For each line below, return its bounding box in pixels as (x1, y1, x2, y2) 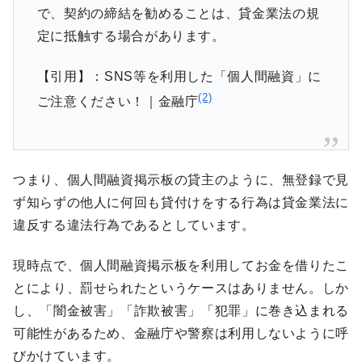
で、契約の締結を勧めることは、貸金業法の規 (36, 6, 320, 20)
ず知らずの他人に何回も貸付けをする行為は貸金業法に (13, 195, 349, 209)
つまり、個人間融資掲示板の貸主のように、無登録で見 (13, 172, 349, 187)
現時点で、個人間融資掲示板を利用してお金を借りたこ (13, 258, 349, 272)
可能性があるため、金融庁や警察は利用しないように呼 (13, 326, 349, 340)
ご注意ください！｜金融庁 (36, 95, 199, 109)
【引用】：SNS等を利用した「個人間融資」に (36, 69, 322, 84)
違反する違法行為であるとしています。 (13, 217, 255, 232)
